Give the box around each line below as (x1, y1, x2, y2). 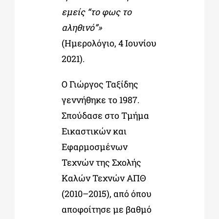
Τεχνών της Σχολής (61, 156, 141, 168)
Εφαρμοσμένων (61, 140, 128, 153)
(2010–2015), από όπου (61, 187, 152, 199)
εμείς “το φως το (61, 5, 131, 18)
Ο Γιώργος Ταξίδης (61, 78, 138, 90)
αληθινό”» (61, 21, 102, 33)
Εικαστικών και (61, 125, 127, 137)
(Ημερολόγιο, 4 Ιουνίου (61, 37, 156, 49)
